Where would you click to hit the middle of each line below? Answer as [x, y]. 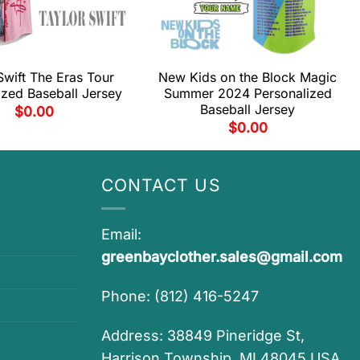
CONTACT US [161, 186]
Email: [121, 235]
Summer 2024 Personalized [247, 93]
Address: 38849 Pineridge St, [203, 335]
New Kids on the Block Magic [247, 77]
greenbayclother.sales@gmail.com [222, 257]
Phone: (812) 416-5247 [180, 297]
